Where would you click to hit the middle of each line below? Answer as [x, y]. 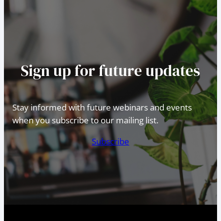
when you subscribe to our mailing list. [85, 120]
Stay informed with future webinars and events [102, 107]
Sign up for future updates [110, 71]
